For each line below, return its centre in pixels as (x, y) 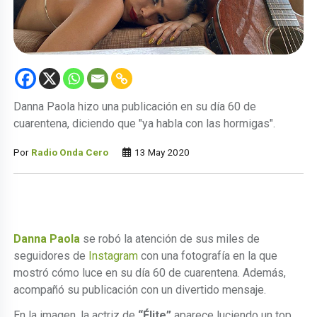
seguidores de (51, 255)
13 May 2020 (161, 152)
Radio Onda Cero (70, 152)
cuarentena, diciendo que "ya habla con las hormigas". (145, 123)
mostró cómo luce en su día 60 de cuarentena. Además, (150, 272)
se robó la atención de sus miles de (170, 238)
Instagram (114, 255)
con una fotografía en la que (208, 255)
